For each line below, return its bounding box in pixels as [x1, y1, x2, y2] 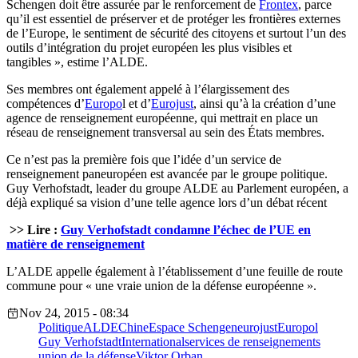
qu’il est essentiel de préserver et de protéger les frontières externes [6, 12, 340, 26]
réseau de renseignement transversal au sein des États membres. [6, 125, 324, 140]
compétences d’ [6, 97, 85, 111]
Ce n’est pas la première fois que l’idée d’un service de [6, 153, 281, 167]
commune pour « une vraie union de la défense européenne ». [6, 279, 316, 293]
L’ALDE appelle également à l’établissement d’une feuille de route [6, 265, 343, 279]
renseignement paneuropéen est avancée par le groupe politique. [6, 167, 328, 181]
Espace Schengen [149, 320, 237, 335]
